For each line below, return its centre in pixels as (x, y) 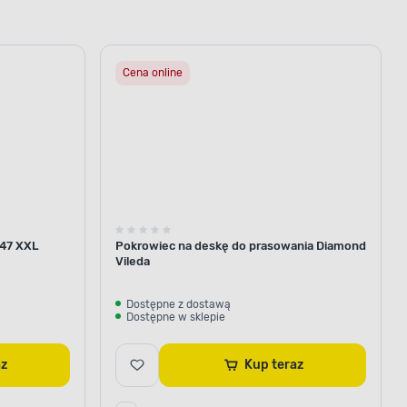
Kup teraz (287, 364)
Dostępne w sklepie (176, 317)
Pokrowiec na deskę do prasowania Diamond (241, 245)
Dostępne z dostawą (179, 304)
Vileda (133, 261)
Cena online (153, 72)
